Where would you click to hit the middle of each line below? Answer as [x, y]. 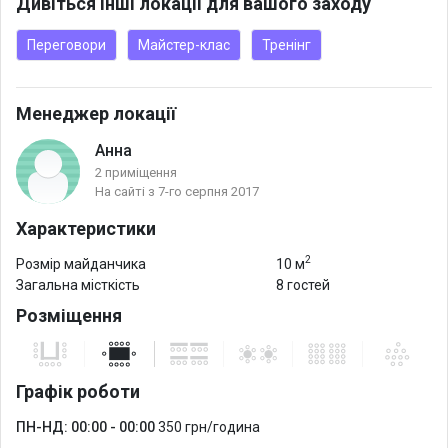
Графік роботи [78, 391]
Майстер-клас [184, 45]
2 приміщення [136, 172]
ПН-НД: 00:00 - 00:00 [85, 426]
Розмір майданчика [81, 263]
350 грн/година [209, 426]
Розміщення [69, 315]
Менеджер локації [96, 113]
